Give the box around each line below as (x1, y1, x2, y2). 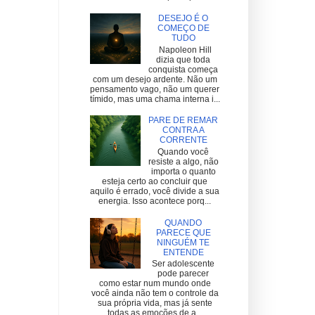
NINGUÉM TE (157, 237, 210, 247)
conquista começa (148, 64, 219, 75)
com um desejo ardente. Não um (92, 74, 217, 84)
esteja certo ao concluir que (102, 176, 207, 186)
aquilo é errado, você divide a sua (90, 186, 219, 196)
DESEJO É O (158, 13, 209, 24)
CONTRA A (162, 125, 205, 136)
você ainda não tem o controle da (91, 288, 219, 298)
